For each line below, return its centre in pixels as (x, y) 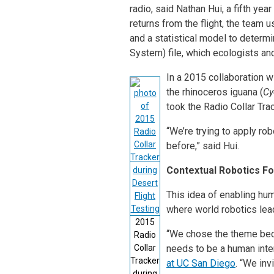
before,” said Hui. (203, 146)
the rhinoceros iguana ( (215, 92)
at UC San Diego (201, 263)
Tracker (145, 260)
